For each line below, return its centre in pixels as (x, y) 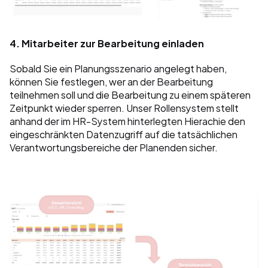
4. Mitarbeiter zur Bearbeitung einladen (107, 43)
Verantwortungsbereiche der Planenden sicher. (115, 147)
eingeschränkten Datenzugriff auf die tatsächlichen (124, 134)
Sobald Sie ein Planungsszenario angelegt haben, (118, 68)
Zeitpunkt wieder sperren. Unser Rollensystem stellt (124, 108)
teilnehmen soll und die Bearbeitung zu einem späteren (130, 95)
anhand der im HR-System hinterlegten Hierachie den (127, 121)
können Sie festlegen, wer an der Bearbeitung (111, 81)
